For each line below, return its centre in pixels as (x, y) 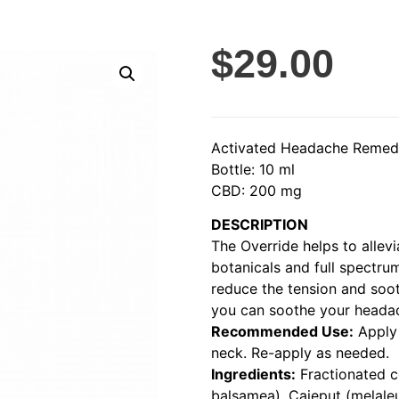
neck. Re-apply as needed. (300, 353)
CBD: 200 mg (256, 190)
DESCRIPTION (260, 225)
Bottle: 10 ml (253, 169)
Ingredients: (253, 375)
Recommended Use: (282, 332)
